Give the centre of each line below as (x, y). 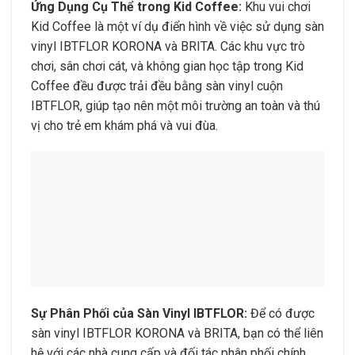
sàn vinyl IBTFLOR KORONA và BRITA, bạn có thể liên (177, 334)
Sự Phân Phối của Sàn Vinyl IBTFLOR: (139, 314)
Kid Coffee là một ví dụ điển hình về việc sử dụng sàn (177, 26)
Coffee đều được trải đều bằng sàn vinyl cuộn (157, 86)
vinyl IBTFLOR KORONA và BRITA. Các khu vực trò (168, 46)
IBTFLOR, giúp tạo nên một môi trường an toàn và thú (176, 105)
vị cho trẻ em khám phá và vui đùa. (124, 125)
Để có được (281, 314)
